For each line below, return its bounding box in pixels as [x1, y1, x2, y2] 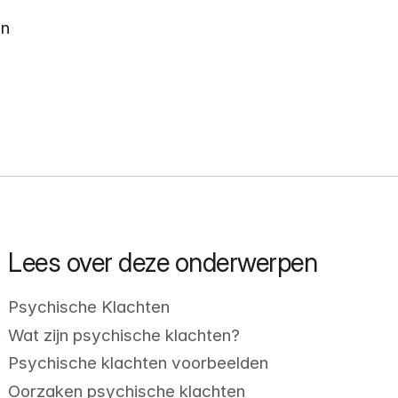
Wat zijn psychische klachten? [8, 324, 241, 346]
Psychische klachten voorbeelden [8, 353, 269, 374]
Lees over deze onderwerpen [8, 246, 318, 278]
